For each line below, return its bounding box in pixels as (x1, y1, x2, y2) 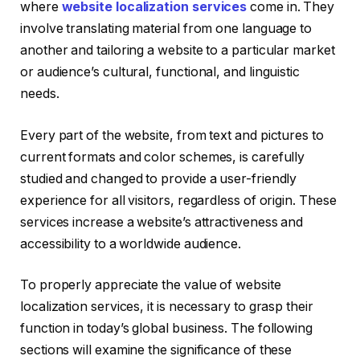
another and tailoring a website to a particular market (20, 43, 335, 59)
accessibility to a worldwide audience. (20, 235, 241, 252)
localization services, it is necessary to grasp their (20, 299, 313, 315)
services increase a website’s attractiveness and (20, 214, 304, 230)
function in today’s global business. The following (20, 321, 313, 337)
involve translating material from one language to (20, 21, 313, 37)
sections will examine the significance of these (20, 342, 292, 358)
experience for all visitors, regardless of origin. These (20, 192, 337, 208)
